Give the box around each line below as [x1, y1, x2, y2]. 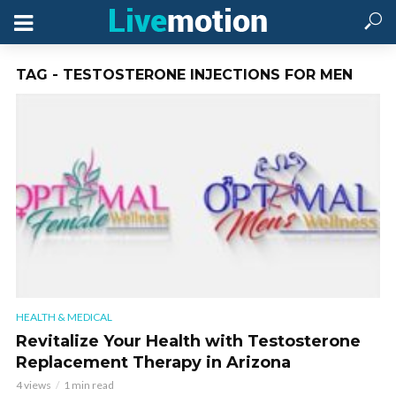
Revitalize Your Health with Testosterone [16, 331, 361, 352]
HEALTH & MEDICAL [16, 310, 112, 324]
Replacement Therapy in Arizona [16, 353, 291, 373]
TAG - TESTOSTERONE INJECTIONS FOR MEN [16, 66, 353, 83]
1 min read [64, 378, 114, 392]
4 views [16, 378, 51, 392]
